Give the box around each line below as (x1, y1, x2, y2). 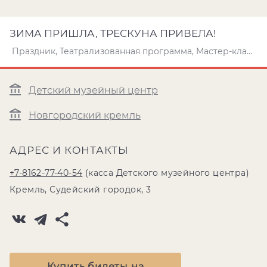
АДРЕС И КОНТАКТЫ (10, 144, 129, 156)
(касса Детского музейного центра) (82, 167, 250, 178)
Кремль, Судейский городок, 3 (10, 184, 151, 195)
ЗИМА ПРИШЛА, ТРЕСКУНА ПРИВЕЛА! (10, 27, 216, 39)
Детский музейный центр (29, 85, 158, 97)
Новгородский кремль (29, 110, 141, 122)
